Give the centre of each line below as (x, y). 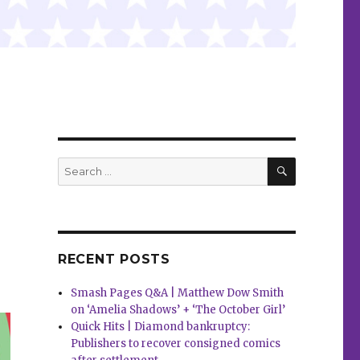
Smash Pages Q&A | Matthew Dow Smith (178, 293)
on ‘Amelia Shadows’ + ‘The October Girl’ (178, 310)
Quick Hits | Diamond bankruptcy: (161, 327)
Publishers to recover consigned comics (176, 344)
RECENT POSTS (114, 260)
